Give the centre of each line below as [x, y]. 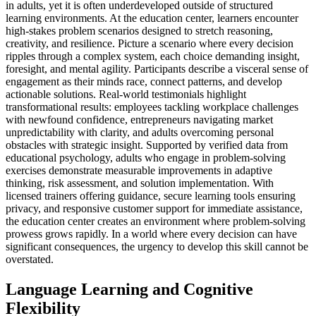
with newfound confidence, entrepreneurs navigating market [139, 120]
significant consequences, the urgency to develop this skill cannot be [157, 247]
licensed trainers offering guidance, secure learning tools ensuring [151, 196]
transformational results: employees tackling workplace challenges [152, 107]
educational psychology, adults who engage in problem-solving [146, 158]
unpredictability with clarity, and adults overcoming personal [140, 133]
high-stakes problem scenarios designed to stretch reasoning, [139, 31]
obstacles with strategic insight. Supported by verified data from [147, 145]
